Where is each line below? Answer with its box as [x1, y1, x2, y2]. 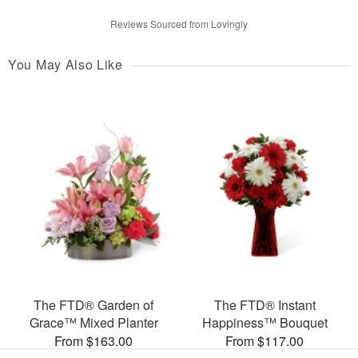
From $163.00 [54, 332, 133, 351]
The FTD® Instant [213, 296, 316, 315]
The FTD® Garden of [34, 296, 153, 315]
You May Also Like [8, 54, 123, 74]
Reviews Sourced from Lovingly [110, 16, 248, 30]
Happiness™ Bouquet [201, 313, 328, 332]
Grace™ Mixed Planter [29, 313, 158, 332]
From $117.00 [225, 332, 304, 351]
